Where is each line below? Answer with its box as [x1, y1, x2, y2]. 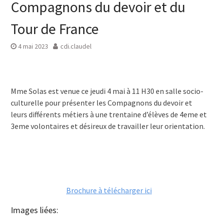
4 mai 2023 [18, 42, 48, 51]
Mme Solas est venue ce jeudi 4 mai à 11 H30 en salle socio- [10, 86, 203, 96]
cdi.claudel [60, 42, 91, 51]
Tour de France [10, 19, 99, 38]
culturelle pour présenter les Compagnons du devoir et [10, 98, 192, 108]
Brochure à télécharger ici [66, 185, 152, 195]
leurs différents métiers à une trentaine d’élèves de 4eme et [10, 109, 207, 119]
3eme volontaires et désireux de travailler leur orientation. [10, 121, 205, 131]
